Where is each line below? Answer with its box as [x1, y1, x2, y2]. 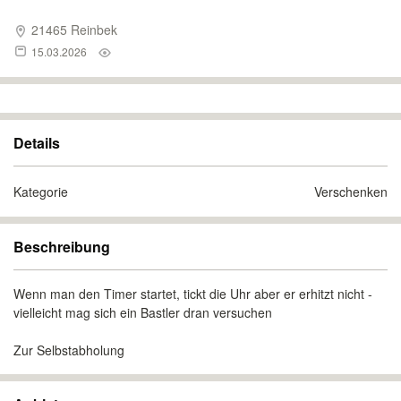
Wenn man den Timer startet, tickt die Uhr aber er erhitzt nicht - [13, 285, 372, 303]
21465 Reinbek [28, 21, 117, 38]
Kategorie [13, 183, 68, 200]
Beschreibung [13, 236, 110, 257]
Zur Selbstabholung [13, 341, 124, 359]
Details [13, 132, 60, 153]
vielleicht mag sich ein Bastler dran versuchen [13, 303, 272, 321]
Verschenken [314, 183, 388, 200]
